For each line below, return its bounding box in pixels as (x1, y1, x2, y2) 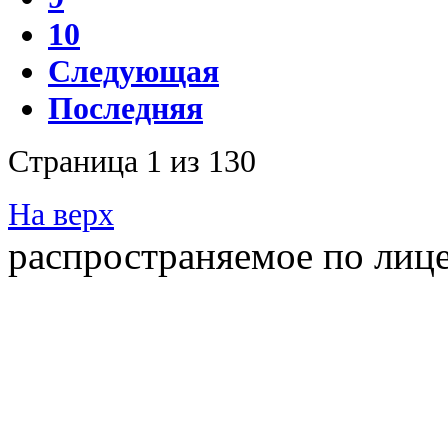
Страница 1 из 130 (8, 142, 256, 179)
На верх (8, 195, 114, 232)
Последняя (48, 89, 203, 126)
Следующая (48, 52, 219, 89)
